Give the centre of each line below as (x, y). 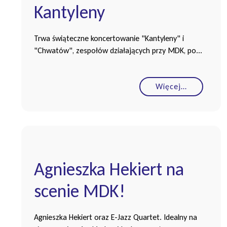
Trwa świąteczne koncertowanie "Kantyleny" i (109, 38)
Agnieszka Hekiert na (109, 169)
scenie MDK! (80, 191)
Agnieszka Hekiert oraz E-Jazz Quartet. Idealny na (116, 217)
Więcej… (171, 86)
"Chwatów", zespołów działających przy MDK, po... (118, 50)
